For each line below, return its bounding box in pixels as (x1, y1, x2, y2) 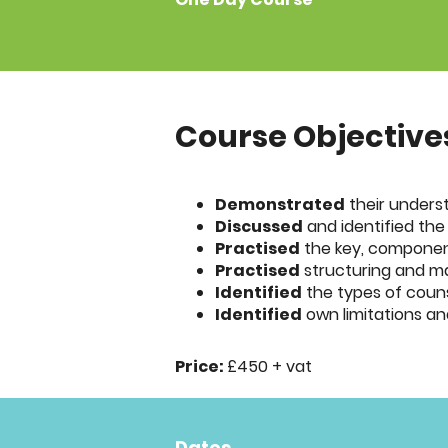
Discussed (215, 215, 303, 239)
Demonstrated (215, 193, 345, 217)
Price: (175, 355, 227, 379)
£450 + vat (227, 355, 312, 379)
